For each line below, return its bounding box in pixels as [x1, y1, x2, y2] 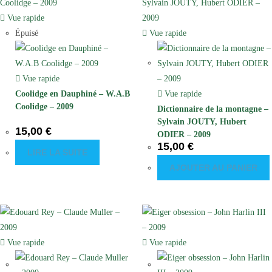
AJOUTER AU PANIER [169, 162, 257, 172]
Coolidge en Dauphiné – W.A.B [15, 89, 130, 98]
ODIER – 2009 [157, 129, 211, 139]
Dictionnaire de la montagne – [157, 104, 268, 114]
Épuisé [15, 28, 38, 38]
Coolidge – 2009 [15, 101, 73, 111]
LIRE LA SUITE [27, 147, 87, 157]
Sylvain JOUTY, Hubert [157, 117, 246, 126]
